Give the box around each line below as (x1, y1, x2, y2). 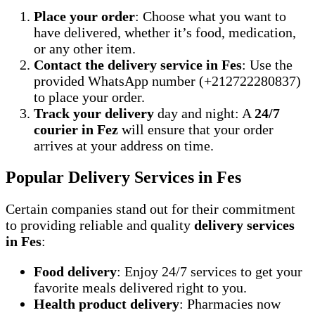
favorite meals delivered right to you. (34, 279, 247, 295)
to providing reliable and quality (6, 217, 194, 233)
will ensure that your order (118, 121, 274, 137)
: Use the (242, 56, 292, 72)
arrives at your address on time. (34, 137, 214, 153)
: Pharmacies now (179, 295, 281, 311)
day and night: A (154, 105, 255, 121)
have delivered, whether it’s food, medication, (34, 24, 296, 40)
